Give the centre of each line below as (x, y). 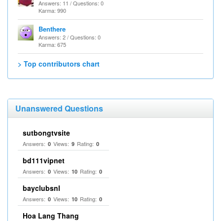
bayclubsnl (41, 188)
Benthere (52, 29)
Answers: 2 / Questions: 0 (70, 37)
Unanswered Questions (59, 108)
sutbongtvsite (46, 133)
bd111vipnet (44, 160)
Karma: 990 (52, 10)
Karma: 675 (52, 44)
